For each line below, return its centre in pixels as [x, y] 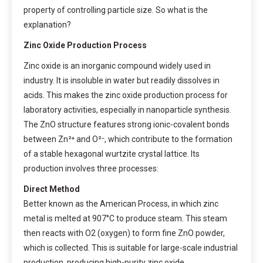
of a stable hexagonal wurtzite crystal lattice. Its [112, 154]
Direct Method [52, 189]
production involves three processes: [91, 168]
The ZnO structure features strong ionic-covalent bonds [127, 124]
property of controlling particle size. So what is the [116, 10]
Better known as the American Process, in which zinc [121, 203]
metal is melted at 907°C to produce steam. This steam [125, 218]
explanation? [47, 24]
